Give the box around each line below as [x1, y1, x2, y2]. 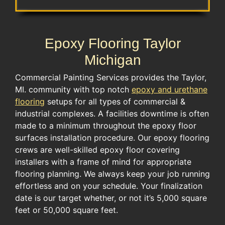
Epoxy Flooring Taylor [44, 36, 181, 52]
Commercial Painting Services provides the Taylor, [15, 72, 206, 83]
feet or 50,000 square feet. [15, 205, 118, 215]
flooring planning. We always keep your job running [15, 169, 210, 179]
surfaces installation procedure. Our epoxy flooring [15, 133, 209, 143]
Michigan [84, 52, 141, 68]
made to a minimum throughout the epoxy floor [15, 121, 196, 131]
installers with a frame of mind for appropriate [15, 157, 191, 167]
